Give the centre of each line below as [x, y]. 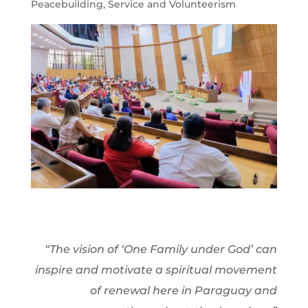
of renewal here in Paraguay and [184, 290]
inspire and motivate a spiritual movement [156, 269]
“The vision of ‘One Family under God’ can [161, 249]
